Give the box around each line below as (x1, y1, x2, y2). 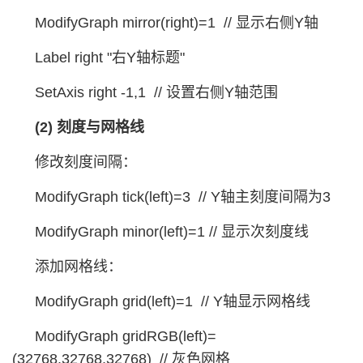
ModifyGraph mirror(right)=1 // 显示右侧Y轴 (35, 15, 318, 31)
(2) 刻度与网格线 (35, 119, 144, 135)
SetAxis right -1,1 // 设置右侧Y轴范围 (35, 84, 278, 100)
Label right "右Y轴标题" (35, 49, 185, 66)
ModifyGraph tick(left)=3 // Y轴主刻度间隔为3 (35, 189, 331, 205)
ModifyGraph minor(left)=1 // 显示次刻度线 (35, 224, 309, 240)
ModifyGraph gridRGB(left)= (35, 328, 216, 344)
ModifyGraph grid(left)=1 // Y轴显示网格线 (35, 293, 310, 310)
